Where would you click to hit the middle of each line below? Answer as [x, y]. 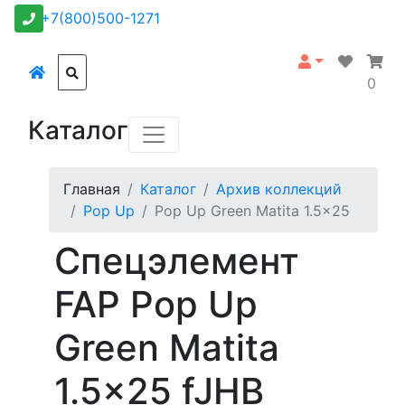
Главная [92, 189]
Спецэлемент [177, 261]
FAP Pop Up [156, 304]
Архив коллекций [279, 189]
